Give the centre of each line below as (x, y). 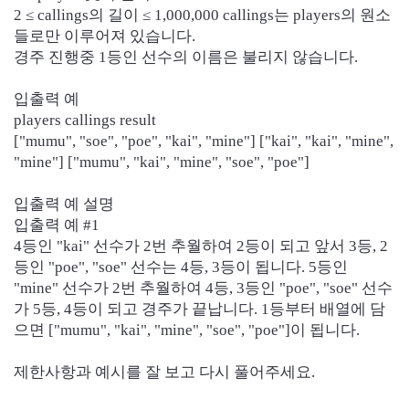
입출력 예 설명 (64, 204)
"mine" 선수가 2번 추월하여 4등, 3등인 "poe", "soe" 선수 (203, 288)
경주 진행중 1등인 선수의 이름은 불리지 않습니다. (186, 57)
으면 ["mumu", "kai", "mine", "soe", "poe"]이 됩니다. (187, 330)
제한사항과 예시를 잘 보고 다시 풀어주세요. (164, 372)
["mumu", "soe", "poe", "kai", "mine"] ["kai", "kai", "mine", (204, 141)
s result (133, 120)
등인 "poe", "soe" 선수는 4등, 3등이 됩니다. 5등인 (181, 267)
